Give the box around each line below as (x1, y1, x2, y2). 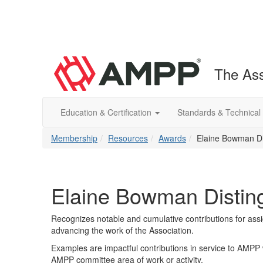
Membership (51, 132, 97, 144)
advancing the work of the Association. (51, 224, 194, 236)
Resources (108, 132, 148, 144)
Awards (159, 132, 186, 144)
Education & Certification (60, 106, 154, 118)
